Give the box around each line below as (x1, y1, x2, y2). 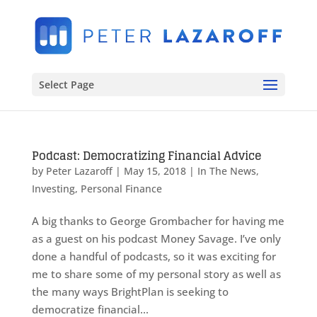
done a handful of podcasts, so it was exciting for (31, 249, 276, 263)
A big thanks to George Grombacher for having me (31, 214, 284, 228)
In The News (197, 164, 256, 178)
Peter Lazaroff (45, 164, 113, 178)
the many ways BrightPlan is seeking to (31, 284, 229, 299)
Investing (31, 182, 75, 195)
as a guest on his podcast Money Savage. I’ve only (31, 231, 281, 246)
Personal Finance (80, 182, 162, 195)
